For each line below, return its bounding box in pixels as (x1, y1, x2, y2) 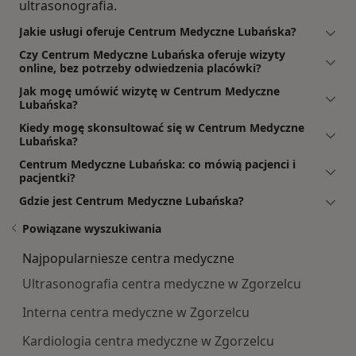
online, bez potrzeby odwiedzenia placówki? (19, 60, 261, 76)
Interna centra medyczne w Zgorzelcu (22, 304, 250, 322)
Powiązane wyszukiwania (22, 221, 161, 237)
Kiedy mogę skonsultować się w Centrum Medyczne (19, 120, 304, 136)
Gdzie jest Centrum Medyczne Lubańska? (19, 193, 244, 209)
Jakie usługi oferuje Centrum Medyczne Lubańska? (19, 24, 296, 40)
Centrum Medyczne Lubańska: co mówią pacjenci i (19, 157, 296, 172)
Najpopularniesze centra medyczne (22, 250, 234, 268)
